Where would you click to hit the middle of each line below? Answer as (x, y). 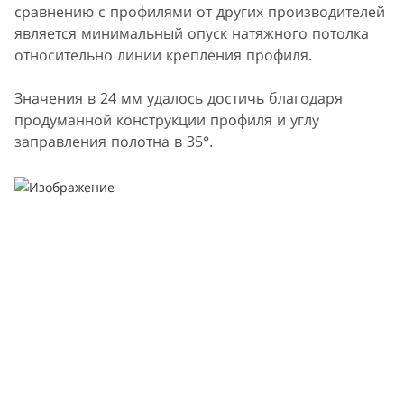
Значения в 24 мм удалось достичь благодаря (179, 98)
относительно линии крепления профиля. (163, 55)
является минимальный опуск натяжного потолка (192, 33)
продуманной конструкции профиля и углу (167, 119)
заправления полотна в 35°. (114, 141)
